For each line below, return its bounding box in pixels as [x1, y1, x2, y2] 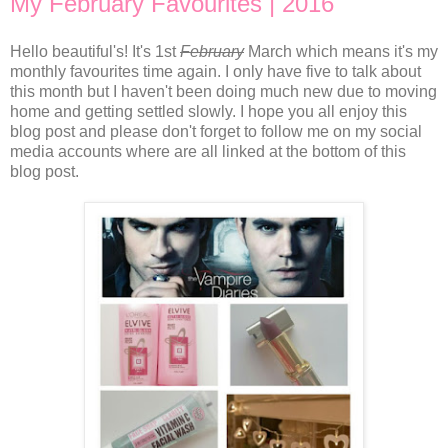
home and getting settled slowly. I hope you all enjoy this [10, 102, 407, 120]
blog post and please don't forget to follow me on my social [10, 122, 422, 140]
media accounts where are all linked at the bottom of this [10, 142, 406, 160]
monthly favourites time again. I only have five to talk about [10, 62, 421, 80]
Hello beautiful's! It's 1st [10, 42, 180, 60]
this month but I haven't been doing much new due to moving [10, 82, 437, 100]
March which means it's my [244, 42, 438, 60]
